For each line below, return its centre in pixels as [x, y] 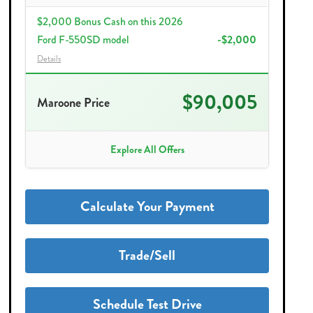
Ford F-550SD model [83, 40]
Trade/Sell [147, 256]
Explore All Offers [147, 150]
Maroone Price [74, 102]
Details [49, 59]
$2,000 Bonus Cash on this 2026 [110, 22]
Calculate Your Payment [147, 207]
